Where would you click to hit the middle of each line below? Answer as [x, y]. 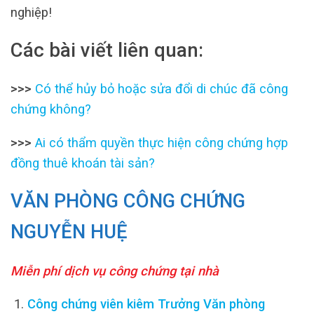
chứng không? [51, 109]
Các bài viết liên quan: [107, 50]
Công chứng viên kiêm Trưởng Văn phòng [146, 303]
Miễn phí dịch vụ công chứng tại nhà [115, 271]
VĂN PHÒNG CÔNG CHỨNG [128, 201]
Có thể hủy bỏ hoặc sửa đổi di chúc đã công [162, 89]
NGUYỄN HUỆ [69, 232]
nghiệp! [31, 12]
